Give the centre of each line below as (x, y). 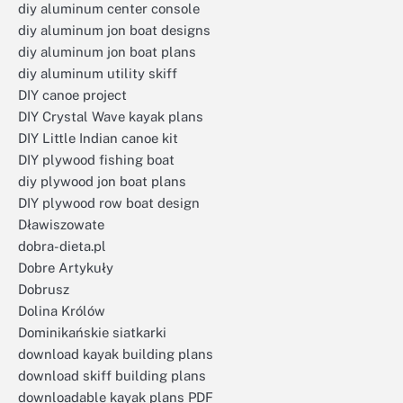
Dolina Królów (62, 311)
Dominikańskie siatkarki (92, 332)
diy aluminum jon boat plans (107, 52)
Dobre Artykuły (66, 268)
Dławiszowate (61, 224)
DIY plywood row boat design (109, 203)
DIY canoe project (72, 95)
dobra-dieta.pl (62, 246)
